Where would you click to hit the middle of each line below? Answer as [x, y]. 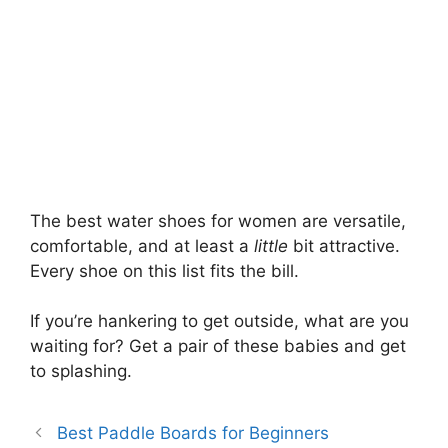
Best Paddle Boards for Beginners [193, 433]
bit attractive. [346, 245]
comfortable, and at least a [142, 245]
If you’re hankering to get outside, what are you [219, 321]
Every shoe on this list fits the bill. [164, 270]
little [273, 245]
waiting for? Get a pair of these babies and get [218, 346]
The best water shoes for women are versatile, [218, 220]
